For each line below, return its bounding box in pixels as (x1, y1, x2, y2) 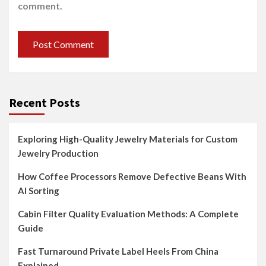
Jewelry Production (18, 148, 99, 159)
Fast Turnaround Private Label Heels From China (18, 246, 218, 256)
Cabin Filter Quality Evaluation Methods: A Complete (18, 208, 239, 219)
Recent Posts (9, 95, 80, 110)
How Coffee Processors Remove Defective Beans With (18, 171, 246, 182)
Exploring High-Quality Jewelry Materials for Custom (18, 134, 237, 144)
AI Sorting (18, 185, 59, 196)
